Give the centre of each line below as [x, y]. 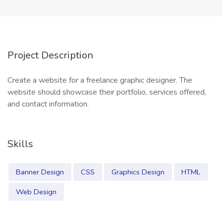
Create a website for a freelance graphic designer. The [100, 80]
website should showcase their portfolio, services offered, [107, 92]
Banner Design [40, 172]
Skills [20, 144]
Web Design [36, 192]
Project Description [50, 55]
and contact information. [48, 104]
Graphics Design [138, 172]
